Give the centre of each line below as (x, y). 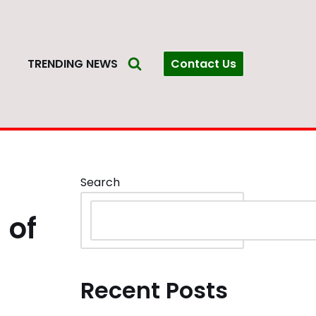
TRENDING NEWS (73, 64)
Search (100, 182)
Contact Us (203, 63)
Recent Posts (154, 290)
